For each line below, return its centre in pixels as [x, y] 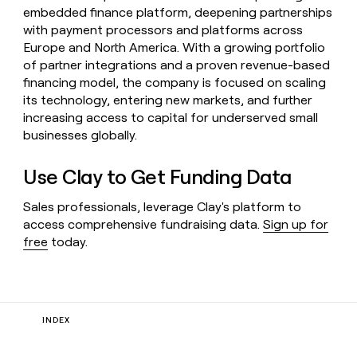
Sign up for [296, 225]
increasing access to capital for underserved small [171, 118]
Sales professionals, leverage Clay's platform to [163, 207]
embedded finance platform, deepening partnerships [178, 13]
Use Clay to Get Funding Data [157, 177]
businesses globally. [80, 135]
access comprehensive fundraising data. [143, 225]
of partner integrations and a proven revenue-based [177, 65]
